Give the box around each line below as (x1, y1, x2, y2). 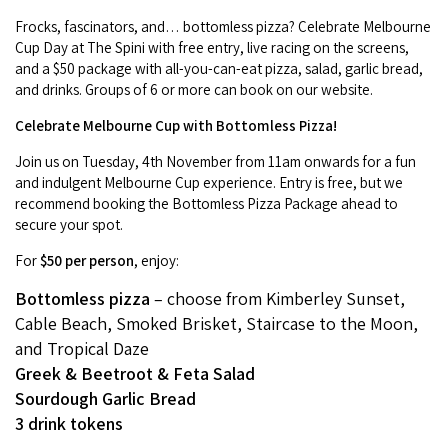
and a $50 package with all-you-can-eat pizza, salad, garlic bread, (15, 59, 423, 79)
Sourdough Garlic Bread (15, 387, 196, 411)
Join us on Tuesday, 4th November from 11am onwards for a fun (15, 152, 416, 172)
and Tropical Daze (15, 337, 149, 361)
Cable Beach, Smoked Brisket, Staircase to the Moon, (15, 312, 418, 336)
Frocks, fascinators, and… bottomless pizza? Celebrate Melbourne (15, 17, 431, 37)
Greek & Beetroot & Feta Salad (15, 362, 255, 386)
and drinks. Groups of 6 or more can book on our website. (15, 80, 373, 100)
